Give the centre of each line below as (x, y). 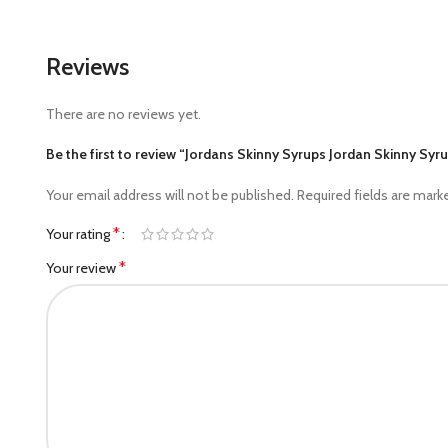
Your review (82, 268)
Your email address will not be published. (170, 195)
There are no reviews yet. (123, 114)
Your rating (79, 234)
